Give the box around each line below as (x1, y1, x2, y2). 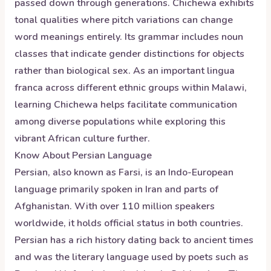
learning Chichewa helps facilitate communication (15, 98, 237, 111)
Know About (15, 149, 72, 162)
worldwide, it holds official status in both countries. (15, 217, 243, 230)
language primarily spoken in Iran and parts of (15, 183, 218, 196)
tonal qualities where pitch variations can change (15, 13, 233, 27)
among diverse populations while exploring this (15, 115, 226, 128)
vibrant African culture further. (15, 132, 150, 145)
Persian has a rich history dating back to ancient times (15, 233, 253, 247)
